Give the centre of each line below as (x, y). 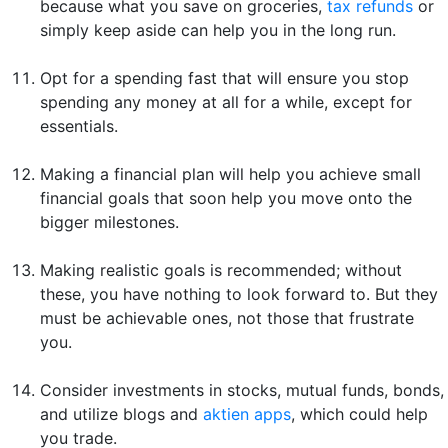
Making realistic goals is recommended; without (221, 270)
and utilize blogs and (121, 414)
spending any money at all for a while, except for (226, 102)
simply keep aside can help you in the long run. (218, 30)
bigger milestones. (109, 222)
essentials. (79, 126)
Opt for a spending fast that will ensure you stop (224, 78)
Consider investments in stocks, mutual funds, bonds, (242, 390)
